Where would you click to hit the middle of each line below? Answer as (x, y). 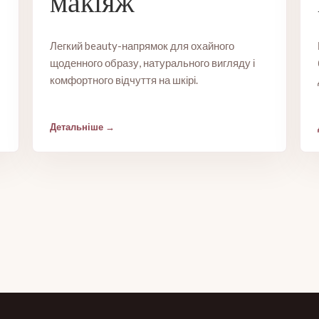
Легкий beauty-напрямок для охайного (142, 46)
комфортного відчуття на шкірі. (124, 80)
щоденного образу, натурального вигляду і (152, 63)
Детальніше (76, 127)
